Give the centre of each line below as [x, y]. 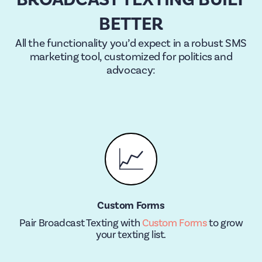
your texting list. [131, 235]
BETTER [131, 24]
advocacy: [131, 70]
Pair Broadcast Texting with [80, 223]
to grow [225, 223]
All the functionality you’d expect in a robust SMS [131, 43]
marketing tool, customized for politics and [131, 57]
